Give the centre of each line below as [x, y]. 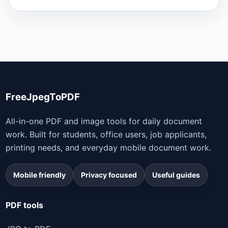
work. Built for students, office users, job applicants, [106, 135]
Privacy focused [109, 175]
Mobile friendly [39, 175]
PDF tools [24, 205]
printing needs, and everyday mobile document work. [108, 148]
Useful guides [176, 175]
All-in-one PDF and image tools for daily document [104, 121]
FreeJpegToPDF [43, 97]
